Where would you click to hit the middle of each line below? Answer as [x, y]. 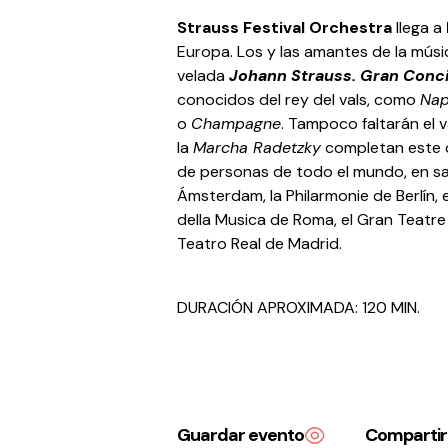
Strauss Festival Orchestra [285, 27]
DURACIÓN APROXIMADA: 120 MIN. [299, 307]
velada [203, 75]
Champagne [236, 123]
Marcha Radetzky [257, 147]
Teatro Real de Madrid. [260, 243]
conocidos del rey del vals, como [299, 99]
